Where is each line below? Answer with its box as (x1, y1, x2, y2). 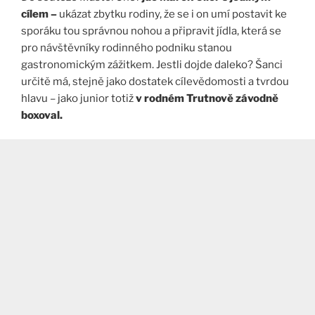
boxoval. (21, 108, 63, 122)
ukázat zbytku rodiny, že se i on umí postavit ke (59, 7, 287, 20)
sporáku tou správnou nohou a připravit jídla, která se (21, 24, 281, 37)
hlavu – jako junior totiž (21, 91, 136, 105)
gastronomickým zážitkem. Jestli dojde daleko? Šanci (21, 58, 283, 71)
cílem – (21, 7, 59, 20)
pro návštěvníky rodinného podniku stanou (21, 41, 232, 54)
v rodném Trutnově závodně (136, 91, 278, 105)
